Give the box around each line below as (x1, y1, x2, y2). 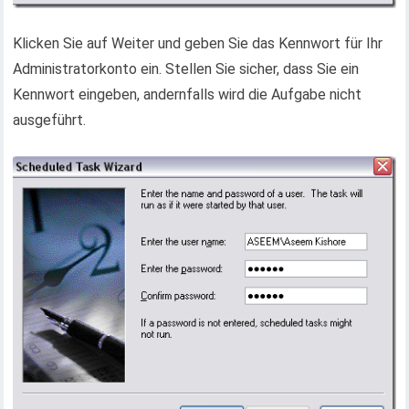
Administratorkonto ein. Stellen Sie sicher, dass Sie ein (13, 60, 360, 79)
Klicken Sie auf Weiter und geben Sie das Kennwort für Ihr (13, 35, 383, 53)
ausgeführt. (13, 111, 87, 130)
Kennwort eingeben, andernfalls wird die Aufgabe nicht (13, 86, 362, 104)
